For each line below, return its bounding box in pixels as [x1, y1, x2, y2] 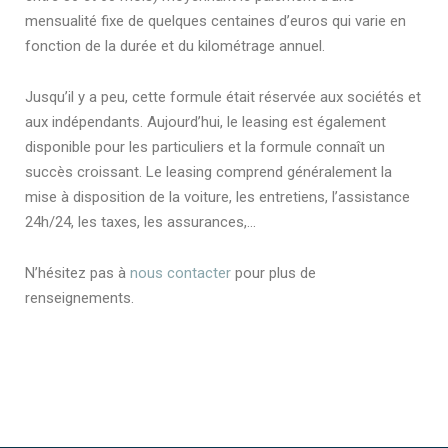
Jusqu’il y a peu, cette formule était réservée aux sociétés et [25, 87, 421, 106]
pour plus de [231, 263, 316, 282]
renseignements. [25, 288, 134, 307]
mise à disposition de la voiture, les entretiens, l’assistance [25, 187, 410, 206]
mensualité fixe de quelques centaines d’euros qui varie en [25, 11, 406, 30]
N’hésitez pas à [25, 263, 130, 282]
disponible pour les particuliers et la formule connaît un [25, 137, 385, 156]
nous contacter [130, 263, 231, 282]
